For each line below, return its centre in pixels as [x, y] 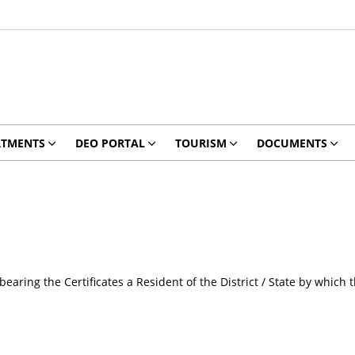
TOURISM [200, 143]
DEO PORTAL [110, 143]
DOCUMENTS [292, 143]
